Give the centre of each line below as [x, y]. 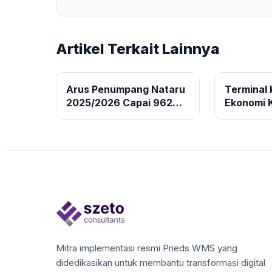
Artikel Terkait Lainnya [138, 49]
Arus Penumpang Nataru [126, 89]
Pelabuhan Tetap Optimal [127, 129]
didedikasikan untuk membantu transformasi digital [161, 263]
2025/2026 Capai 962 [119, 103]
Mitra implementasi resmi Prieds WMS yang [147, 248]
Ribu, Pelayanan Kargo [121, 116]
